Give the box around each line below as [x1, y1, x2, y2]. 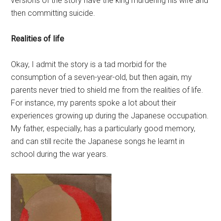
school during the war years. [11, 149, 109, 159]
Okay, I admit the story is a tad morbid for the [11, 60, 167, 69]
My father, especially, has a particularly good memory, [11, 124, 196, 133]
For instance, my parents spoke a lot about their [11, 98, 177, 108]
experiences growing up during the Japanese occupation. [11, 111, 209, 120]
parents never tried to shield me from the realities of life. [11, 85, 204, 95]
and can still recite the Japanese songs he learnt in [11, 137, 185, 146]
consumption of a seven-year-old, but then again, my [11, 73, 192, 82]
